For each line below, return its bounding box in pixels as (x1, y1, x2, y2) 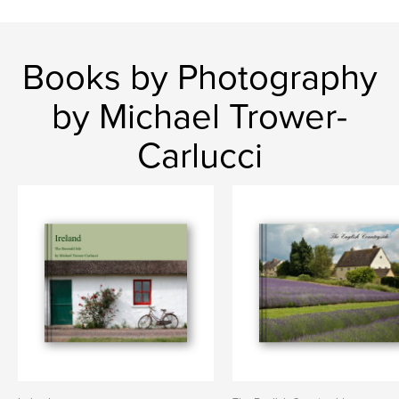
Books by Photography (21, 56, 378, 99)
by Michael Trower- (52, 95, 347, 138)
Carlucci (136, 134, 263, 177)
